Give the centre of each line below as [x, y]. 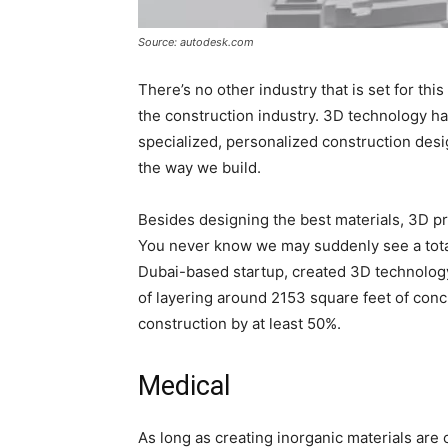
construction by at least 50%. [239, 323]
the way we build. [199, 167]
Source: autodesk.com [196, 42]
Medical [184, 386]
